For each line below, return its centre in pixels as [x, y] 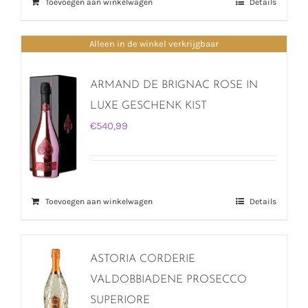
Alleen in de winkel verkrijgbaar [154, 43]
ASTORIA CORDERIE [143, 259]
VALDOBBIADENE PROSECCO [168, 279]
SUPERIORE [120, 300]
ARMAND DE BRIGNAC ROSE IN [174, 85]
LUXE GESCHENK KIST [148, 106]
